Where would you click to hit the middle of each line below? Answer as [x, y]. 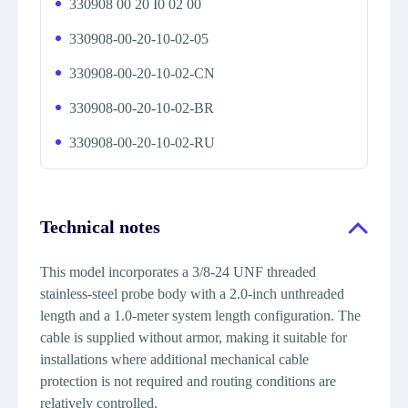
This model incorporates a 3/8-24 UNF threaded [178, 272]
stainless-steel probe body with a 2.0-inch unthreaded [192, 294]
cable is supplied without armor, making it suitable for [194, 337]
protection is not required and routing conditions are [188, 381]
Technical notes [100, 227]
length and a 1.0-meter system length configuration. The [200, 316]
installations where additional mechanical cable [174, 359]
